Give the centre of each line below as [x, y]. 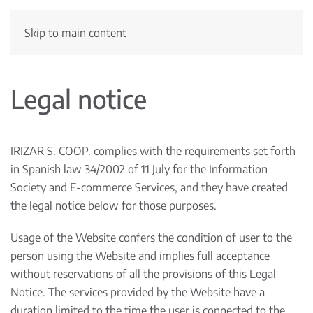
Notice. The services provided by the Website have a [138, 292]
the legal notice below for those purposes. [114, 205]
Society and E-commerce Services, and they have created [149, 187]
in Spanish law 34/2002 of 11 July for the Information [139, 169]
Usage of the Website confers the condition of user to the [151, 238]
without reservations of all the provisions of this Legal [143, 274]
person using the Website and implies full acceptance [140, 256]
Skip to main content [75, 33]
